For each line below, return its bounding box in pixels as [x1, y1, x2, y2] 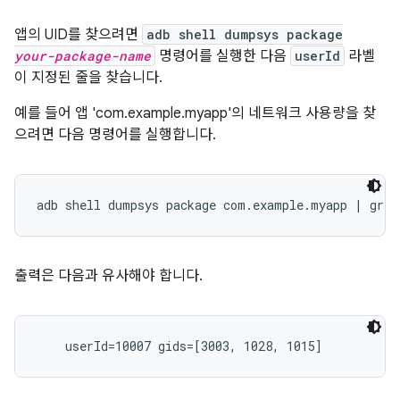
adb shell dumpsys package [146, 26, 343, 43]
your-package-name [14, 47, 151, 64]
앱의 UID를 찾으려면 [14, 26, 142, 44]
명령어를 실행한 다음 [155, 47, 290, 65]
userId [295, 47, 340, 64]
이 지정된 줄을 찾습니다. [14, 69, 162, 87]
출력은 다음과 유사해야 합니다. [14, 267, 203, 285]
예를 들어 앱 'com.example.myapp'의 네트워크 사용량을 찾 [14, 104, 376, 122]
